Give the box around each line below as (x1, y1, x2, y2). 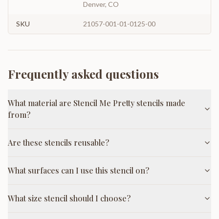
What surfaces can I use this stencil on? (8, 165, 149, 175)
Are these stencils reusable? (8, 137, 109, 148)
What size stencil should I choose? (8, 193, 131, 203)
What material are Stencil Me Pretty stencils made (8, 98, 185, 108)
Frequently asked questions (8, 66, 159, 82)
